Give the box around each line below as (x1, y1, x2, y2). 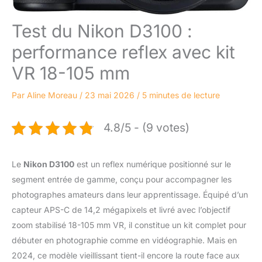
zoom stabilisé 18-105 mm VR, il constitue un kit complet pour (12, 220, 246, 230)
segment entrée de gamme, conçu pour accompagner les (12, 174, 232, 185)
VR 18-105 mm (12, 63, 130, 84)
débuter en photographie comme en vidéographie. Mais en (12, 235, 237, 246)
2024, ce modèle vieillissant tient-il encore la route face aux (12, 250, 240, 261)
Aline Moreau (27, 90, 80, 101)
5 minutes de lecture (142, 90, 220, 101)
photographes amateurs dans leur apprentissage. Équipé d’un (12, 189, 248, 200)
